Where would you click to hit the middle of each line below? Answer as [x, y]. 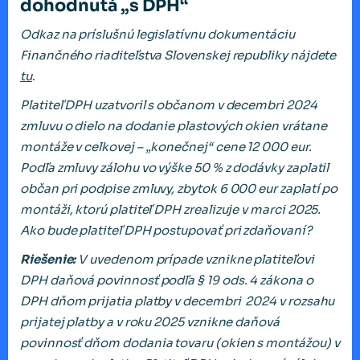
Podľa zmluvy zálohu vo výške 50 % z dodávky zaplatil [175, 168]
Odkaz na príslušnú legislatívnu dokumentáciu [157, 35]
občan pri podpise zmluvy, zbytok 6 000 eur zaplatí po [179, 189]
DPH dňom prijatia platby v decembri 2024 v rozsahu [178, 301]
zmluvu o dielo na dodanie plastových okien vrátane [174, 126]
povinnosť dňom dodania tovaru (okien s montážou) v [180, 343]
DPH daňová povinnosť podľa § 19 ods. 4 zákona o [167, 280]
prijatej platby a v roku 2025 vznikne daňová [150, 322]
